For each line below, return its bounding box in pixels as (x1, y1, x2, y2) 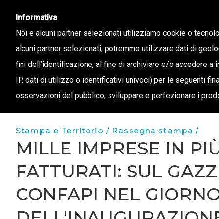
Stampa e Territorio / (16, 126, 112, 135)
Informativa (16, 13, 57, 22)
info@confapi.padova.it (25, 12, 97, 21)
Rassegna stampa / (112, 126, 199, 135)
